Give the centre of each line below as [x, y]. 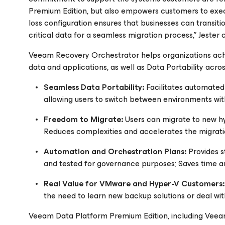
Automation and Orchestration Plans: [115, 151]
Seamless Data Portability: [94, 87]
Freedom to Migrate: [83, 119]
